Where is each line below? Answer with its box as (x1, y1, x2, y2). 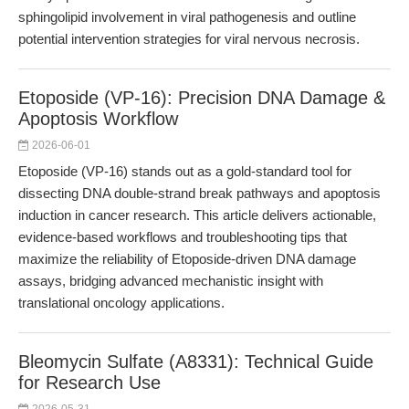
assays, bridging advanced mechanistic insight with (18, 273, 323, 288)
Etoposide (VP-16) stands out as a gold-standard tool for (18, 163, 351, 179)
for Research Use (18, 372, 161, 393)
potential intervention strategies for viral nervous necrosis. (18, 31, 360, 47)
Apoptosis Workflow (18, 109, 178, 129)
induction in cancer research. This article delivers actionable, (18, 207, 376, 223)
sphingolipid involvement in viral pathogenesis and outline (18, 9, 356, 25)
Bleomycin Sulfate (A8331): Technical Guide (18, 351, 373, 372)
